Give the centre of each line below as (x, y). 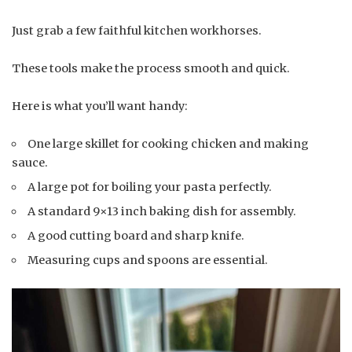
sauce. (30, 162)
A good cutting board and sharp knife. (136, 235)
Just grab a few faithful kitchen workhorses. (137, 30)
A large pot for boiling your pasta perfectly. (150, 187)
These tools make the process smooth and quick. (151, 68)
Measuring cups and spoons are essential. (148, 260)
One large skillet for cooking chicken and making (169, 143)
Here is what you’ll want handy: (100, 106)
